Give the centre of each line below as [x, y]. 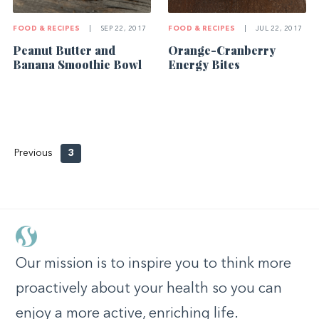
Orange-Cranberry [222, 50]
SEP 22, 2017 [122, 28]
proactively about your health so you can [149, 289]
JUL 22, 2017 [278, 28]
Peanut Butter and [64, 50]
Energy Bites [204, 64]
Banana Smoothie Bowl [78, 64]
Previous [33, 153]
